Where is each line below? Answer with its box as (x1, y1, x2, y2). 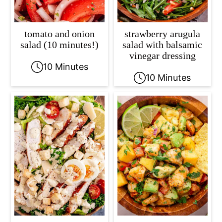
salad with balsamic (122, 39, 203, 50)
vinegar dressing (129, 50, 196, 61)
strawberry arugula (124, 28, 201, 39)
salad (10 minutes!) (20, 39, 99, 50)
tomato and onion (24, 28, 95, 39)
